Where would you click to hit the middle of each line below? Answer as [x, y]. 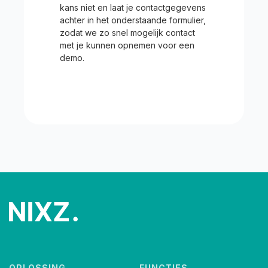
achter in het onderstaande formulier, [133, 20]
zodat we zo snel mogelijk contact [127, 33]
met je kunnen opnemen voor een [127, 45]
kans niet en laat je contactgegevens [133, 7]
